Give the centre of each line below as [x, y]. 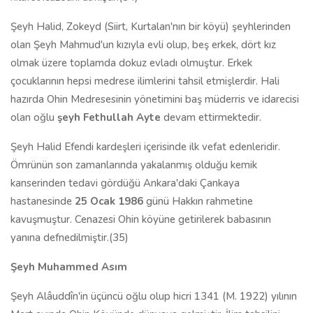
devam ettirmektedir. [211, 117]
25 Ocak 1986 [109, 201]
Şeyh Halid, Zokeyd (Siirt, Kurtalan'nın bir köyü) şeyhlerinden [151, 27]
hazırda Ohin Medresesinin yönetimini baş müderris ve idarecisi [155, 99]
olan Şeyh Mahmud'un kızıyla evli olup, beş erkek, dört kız [143, 45]
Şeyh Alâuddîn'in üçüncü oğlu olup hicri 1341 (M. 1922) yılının [154, 296]
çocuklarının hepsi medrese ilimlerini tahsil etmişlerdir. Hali [145, 81]
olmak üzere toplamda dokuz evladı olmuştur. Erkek [131, 63]
